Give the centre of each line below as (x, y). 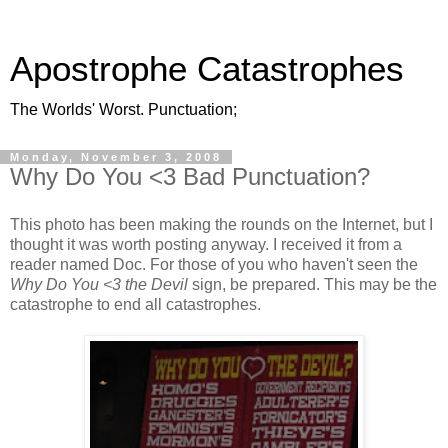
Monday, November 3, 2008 (116, 157)
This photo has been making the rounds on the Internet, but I (221, 224)
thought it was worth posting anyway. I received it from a (206, 244)
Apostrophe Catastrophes (207, 69)
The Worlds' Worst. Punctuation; (123, 109)
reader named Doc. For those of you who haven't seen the (214, 264)
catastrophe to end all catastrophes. (135, 304)
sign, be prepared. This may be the (312, 284)
